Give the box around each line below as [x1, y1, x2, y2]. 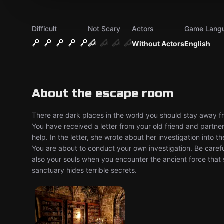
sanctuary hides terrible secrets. [32, 166, 137, 174]
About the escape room [32, 86, 173, 101]
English [184, 39, 210, 48]
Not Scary [88, 24, 120, 33]
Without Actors [132, 39, 184, 48]
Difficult [32, 24, 57, 33]
